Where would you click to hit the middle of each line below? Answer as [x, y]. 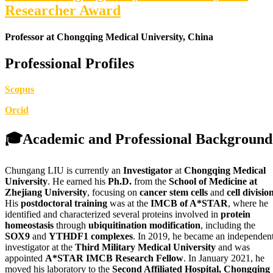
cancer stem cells [174, 193]
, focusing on [113, 193]
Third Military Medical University [145, 247]
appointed [25, 258]
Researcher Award [63, 10]
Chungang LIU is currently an [64, 171]
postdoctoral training [64, 204]
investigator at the [40, 247]
